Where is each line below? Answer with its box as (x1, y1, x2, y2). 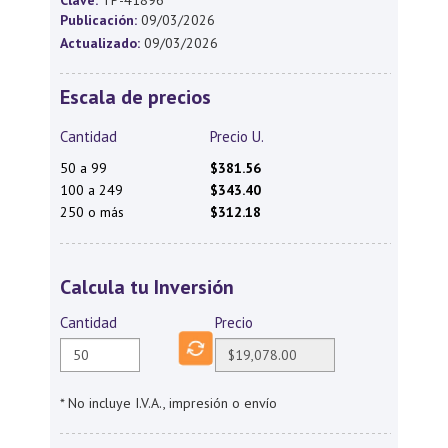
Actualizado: (60, 34, 140, 52)
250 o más (60, 203, 124, 221)
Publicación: (60, 11, 137, 29)
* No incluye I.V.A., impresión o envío (60, 394, 277, 412)
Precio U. (210, 127, 264, 146)
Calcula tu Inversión (60, 274, 234, 300)
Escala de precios (60, 84, 211, 110)
